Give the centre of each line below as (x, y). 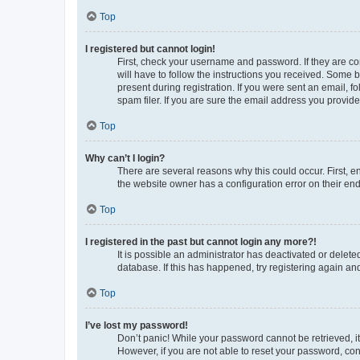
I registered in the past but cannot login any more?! (201, 241)
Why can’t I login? (125, 158)
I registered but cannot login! (150, 49)
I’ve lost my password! (137, 325)
